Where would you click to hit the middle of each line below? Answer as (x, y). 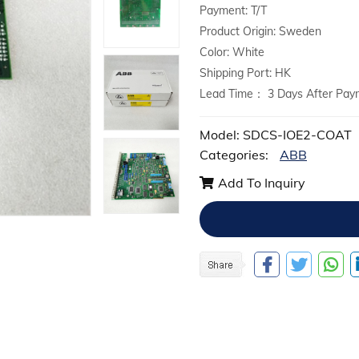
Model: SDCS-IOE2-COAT (276, 135)
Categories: (236, 155)
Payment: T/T (233, 10)
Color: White (232, 52)
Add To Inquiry (262, 183)
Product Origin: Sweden (260, 31)
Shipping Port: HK (245, 73)
